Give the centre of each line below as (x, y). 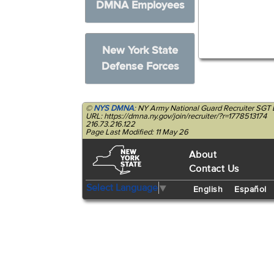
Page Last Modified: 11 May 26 (137, 132)
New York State (140, 50)
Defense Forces (140, 66)
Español (250, 190)
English (208, 190)
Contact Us (214, 169)
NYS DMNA (114, 108)
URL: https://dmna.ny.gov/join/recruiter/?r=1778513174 (176, 116)
